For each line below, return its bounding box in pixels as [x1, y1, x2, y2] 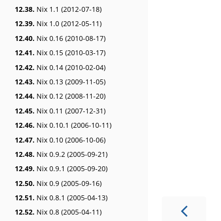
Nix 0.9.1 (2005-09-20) [35, 164, 108, 174]
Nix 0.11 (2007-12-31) [35, 106, 106, 115]
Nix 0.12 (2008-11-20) [35, 91, 106, 101]
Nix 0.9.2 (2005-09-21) [35, 149, 108, 159]
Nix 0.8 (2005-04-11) [35, 207, 102, 217]
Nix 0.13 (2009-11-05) [35, 76, 106, 86]
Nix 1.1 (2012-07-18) [35, 4, 102, 14]
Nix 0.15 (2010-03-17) [35, 48, 106, 58]
